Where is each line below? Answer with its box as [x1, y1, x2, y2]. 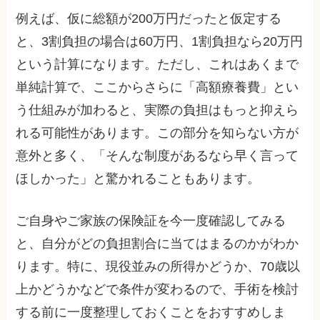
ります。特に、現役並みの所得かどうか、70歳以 [16, 259, 301, 274]
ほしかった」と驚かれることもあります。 [16, 171, 261, 186]
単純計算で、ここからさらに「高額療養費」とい [16, 80, 299, 95]
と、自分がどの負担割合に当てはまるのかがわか [16, 236, 299, 251]
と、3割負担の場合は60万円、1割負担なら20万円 [16, 34, 304, 49]
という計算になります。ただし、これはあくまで [16, 57, 299, 72]
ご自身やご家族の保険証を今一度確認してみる [16, 214, 286, 229]
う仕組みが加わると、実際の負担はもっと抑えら [16, 103, 299, 118]
